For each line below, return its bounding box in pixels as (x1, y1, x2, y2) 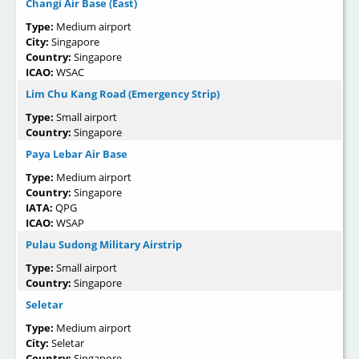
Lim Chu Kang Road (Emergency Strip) (26, 87, 220, 102)
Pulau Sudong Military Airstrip (26, 237, 182, 252)
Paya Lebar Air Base (26, 147, 127, 162)
